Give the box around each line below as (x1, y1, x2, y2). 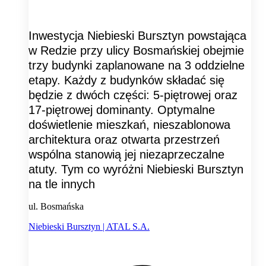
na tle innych (28, 177, 95, 191)
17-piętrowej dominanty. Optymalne (28, 103, 215, 116)
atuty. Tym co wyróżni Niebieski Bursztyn (28, 162, 243, 176)
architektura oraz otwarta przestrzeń (28, 132, 220, 146)
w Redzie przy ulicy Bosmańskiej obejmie (28, 43, 244, 57)
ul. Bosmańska (28, 201, 84, 211)
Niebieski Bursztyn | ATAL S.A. (28, 221, 150, 232)
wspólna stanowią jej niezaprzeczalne (28, 147, 224, 161)
